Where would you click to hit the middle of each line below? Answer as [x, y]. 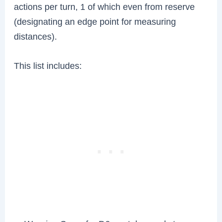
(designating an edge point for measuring [95, 21]
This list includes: [48, 65]
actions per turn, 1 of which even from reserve [105, 6]
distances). [36, 36]
